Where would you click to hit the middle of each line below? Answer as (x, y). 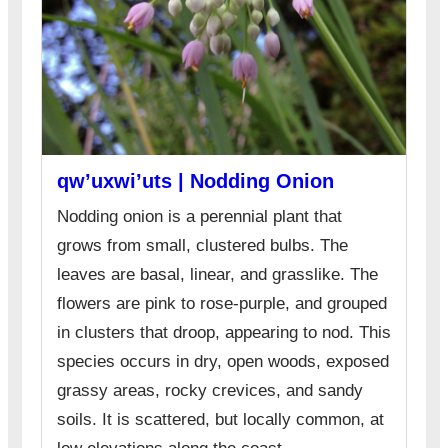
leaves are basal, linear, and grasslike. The (217, 275)
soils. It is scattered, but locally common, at (220, 420)
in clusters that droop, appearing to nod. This (223, 333)
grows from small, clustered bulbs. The (202, 246)
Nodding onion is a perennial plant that (199, 217)
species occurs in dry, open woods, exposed (222, 362)
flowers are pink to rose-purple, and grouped (221, 304)
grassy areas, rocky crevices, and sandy (209, 391)
